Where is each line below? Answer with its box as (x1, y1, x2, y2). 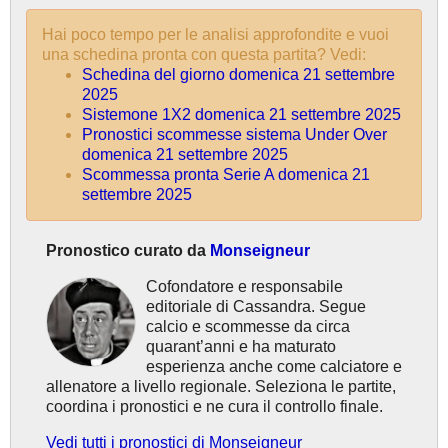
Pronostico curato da (46, 242, 210, 260)
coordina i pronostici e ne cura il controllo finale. (46, 398, 383, 416)
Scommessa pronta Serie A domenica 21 (82, 166, 370, 184)
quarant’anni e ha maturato (146, 338, 336, 356)
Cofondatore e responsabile (146, 278, 343, 296)
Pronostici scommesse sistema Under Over (82, 126, 387, 144)
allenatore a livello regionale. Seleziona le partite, (46, 378, 396, 396)
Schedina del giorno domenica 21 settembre (82, 66, 395, 84)
